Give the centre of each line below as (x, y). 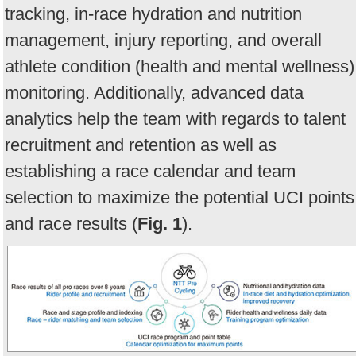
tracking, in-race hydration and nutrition (153, 14)
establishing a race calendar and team (150, 171)
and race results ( (71, 223)
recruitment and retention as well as (141, 145)
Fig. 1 (160, 223)
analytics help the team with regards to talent (175, 118)
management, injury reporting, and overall (163, 40)
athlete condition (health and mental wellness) (180, 66)
